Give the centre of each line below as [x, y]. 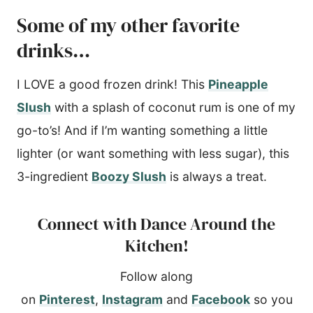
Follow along [156, 276]
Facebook [220, 299]
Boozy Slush [129, 176]
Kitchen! [156, 245]
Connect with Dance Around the [156, 224]
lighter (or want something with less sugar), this [153, 153]
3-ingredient [54, 176]
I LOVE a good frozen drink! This [112, 84]
